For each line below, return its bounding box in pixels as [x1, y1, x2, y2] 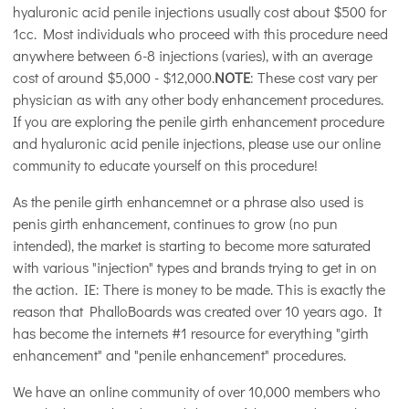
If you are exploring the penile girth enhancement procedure [13, 111, 384, 131]
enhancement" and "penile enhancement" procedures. [13, 345, 346, 364]
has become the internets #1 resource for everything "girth [13, 323, 369, 342]
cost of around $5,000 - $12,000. [13, 68, 215, 87]
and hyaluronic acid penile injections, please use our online [13, 133, 381, 152]
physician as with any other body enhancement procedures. [13, 89, 383, 109]
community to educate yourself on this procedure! [13, 155, 318, 174]
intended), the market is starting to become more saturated [13, 236, 371, 255]
